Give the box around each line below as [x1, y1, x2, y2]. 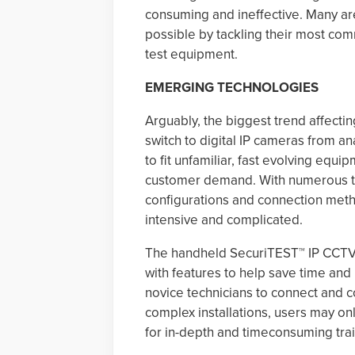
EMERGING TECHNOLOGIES [145, 79, 319, 96]
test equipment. [145, 46, 238, 63]
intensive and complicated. [145, 212, 303, 228]
